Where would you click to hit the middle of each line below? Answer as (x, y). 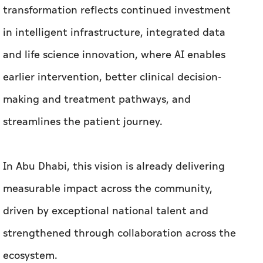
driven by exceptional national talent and (106, 211)
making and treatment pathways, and (97, 100)
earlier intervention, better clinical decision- (112, 77)
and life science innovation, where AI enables (114, 55)
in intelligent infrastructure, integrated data (114, 33)
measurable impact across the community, (108, 189)
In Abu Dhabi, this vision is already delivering (114, 167)
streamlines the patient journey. (83, 122)
